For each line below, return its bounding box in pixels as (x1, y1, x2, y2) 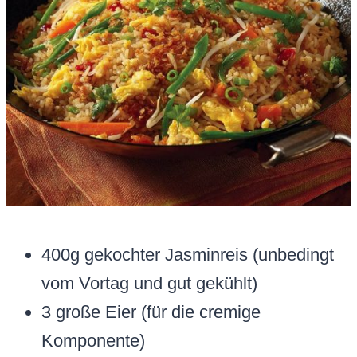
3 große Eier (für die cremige (41, 302, 261, 323)
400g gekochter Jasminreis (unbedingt (41, 245, 334, 265)
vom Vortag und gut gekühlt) (41, 273, 257, 294)
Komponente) (41, 331, 145, 351)
